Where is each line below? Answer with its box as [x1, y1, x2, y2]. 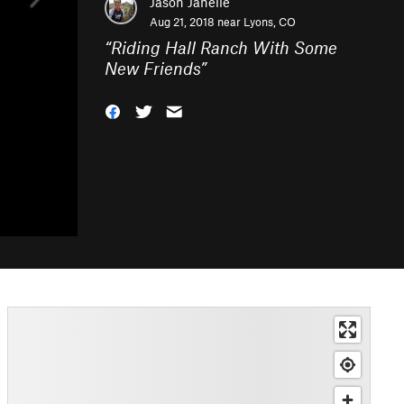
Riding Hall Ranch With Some [111, 37, 337, 58]
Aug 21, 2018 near [150, 14, 243, 29]
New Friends [105, 58, 200, 78]
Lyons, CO [243, 14, 296, 29]
